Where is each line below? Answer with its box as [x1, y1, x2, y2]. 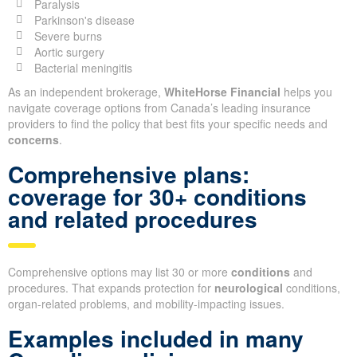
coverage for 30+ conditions [8, 179, 307, 213]
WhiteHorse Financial [164, 83, 280, 100]
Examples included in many [8, 321, 304, 355]
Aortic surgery [33, 43, 104, 60]
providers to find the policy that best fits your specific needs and [8, 115, 328, 131]
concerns [8, 131, 59, 147]
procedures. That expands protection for [8, 279, 214, 296]
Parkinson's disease [33, 11, 135, 28]
